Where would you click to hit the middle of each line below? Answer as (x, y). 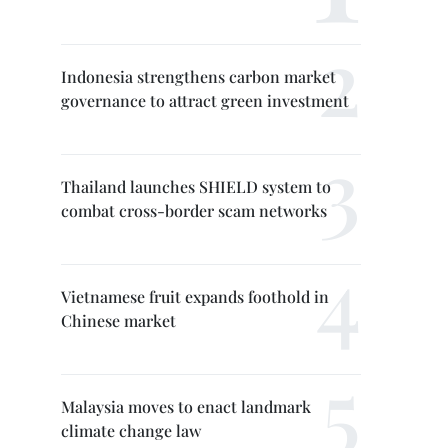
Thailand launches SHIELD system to (196, 186)
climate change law (131, 430)
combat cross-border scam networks (194, 210)
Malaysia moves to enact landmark (186, 406)
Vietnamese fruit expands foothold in (195, 296)
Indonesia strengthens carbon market (198, 76)
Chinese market (118, 320)
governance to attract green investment (205, 100)
